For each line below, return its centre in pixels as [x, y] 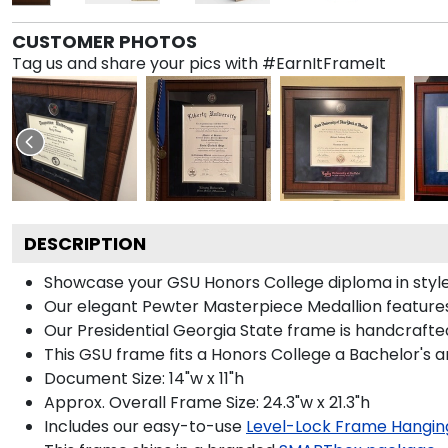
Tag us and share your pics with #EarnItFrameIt [199, 63]
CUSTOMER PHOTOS [104, 41]
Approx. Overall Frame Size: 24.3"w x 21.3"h [207, 402]
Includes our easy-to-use [143, 426]
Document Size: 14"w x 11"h [144, 378]
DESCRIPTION [85, 243]
